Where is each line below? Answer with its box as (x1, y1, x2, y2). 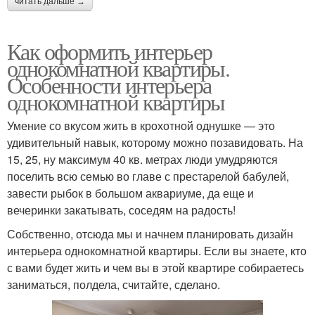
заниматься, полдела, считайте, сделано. (7, 276, 220, 292)
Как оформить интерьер (7, 35, 212, 66)
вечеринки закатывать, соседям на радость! (7, 201, 236, 218)
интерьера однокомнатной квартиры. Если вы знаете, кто (7, 242, 307, 259)
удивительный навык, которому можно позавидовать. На (7, 134, 303, 150)
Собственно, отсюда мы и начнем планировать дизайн (7, 225, 293, 242)
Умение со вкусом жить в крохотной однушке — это (7, 117, 275, 134)
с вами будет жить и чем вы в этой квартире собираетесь (7, 259, 304, 276)
